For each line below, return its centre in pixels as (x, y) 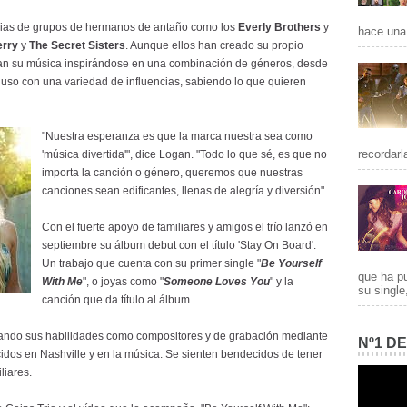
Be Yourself (291, 263)
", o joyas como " (123, 282)
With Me (62, 282)
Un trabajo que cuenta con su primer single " (151, 263)
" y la (282, 282)
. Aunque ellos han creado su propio (214, 45)
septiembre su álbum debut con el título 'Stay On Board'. (179, 245)
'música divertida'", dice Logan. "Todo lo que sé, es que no (184, 154)
